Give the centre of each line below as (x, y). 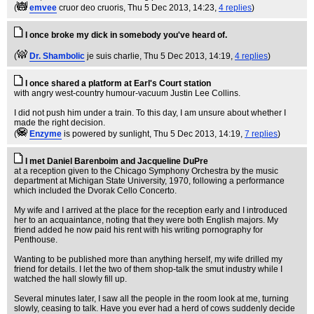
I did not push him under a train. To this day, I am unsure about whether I (150, 113)
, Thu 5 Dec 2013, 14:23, (171, 8)
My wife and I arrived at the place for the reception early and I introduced (151, 210)
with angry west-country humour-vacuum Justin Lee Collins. (127, 93)
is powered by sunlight (107, 134)
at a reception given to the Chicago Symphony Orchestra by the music (146, 171)
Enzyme (46, 134)
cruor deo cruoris (91, 8)
